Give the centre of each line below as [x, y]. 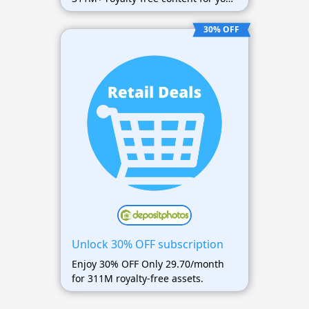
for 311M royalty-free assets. [137, 278]
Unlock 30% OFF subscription [147, 244]
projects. [91, 13]
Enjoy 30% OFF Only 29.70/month [148, 263]
